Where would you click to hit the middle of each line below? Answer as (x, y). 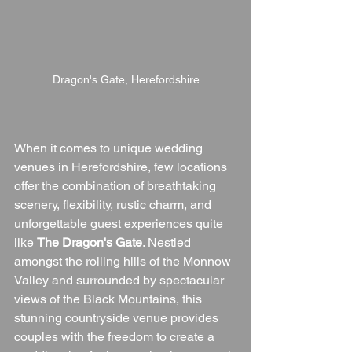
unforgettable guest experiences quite (120, 224)
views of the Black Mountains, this (110, 299)
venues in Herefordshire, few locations (122, 167)
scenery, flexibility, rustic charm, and (114, 205)
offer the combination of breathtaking (117, 186)
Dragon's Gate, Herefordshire (126, 80)
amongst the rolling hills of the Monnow (124, 262)
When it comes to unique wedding (110, 148)
